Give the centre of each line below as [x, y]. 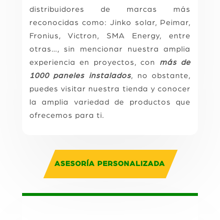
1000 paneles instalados [80, 75]
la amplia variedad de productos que [110, 102]
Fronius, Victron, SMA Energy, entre [110, 36]
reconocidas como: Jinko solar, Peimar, [110, 22]
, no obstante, [161, 75]
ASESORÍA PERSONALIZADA [110, 164]
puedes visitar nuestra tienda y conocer [110, 89]
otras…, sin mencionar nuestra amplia [110, 49]
